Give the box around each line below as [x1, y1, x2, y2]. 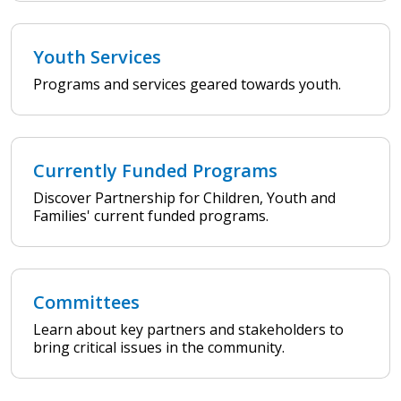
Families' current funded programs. [33, 205, 269, 226]
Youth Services [33, 44, 161, 69]
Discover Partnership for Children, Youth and [33, 187, 336, 208]
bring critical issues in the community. [33, 337, 285, 357]
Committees [33, 289, 140, 314]
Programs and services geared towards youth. [33, 73, 341, 94]
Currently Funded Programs [33, 158, 277, 183]
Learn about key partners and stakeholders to [33, 319, 344, 339]
